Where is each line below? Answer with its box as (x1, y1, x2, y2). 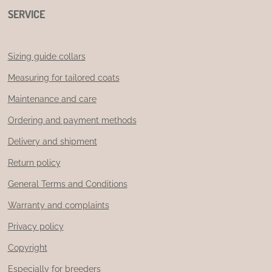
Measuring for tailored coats (7, 72, 120, 83)
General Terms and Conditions (7, 178, 127, 189)
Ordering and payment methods (7, 115, 137, 125)
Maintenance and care (7, 93, 97, 104)
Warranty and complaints (7, 200, 109, 210)
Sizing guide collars (7, 51, 86, 61)
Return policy (7, 157, 61, 168)
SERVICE (7, 7, 45, 21)
